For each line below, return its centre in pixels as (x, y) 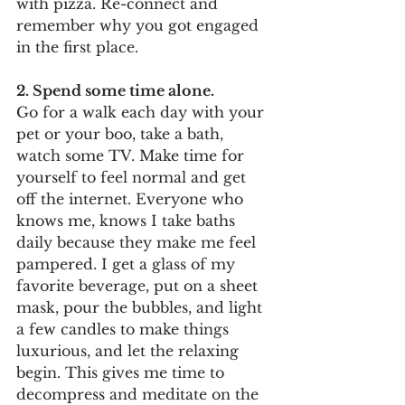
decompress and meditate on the (140, 394)
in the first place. (82, 47)
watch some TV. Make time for (132, 155)
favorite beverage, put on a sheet (139, 285)
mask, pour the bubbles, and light (141, 307)
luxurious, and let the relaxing (130, 350)
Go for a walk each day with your (142, 112)
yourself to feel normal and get (133, 177)
